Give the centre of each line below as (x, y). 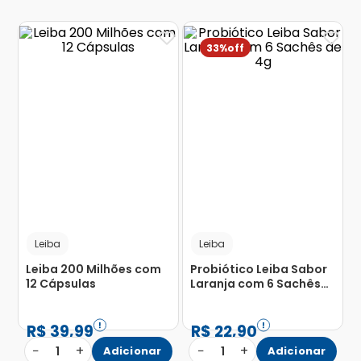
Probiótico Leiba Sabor (259, 270)
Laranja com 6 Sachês (255, 284)
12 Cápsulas (60, 284)
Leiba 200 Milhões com (93, 270)
